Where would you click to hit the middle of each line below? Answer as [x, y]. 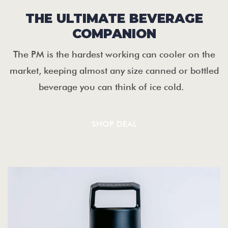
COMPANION [114, 33]
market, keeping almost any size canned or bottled [114, 70]
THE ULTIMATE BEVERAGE [114, 18]
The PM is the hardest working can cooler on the [114, 54]
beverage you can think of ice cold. [114, 87]
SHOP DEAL [114, 124]
